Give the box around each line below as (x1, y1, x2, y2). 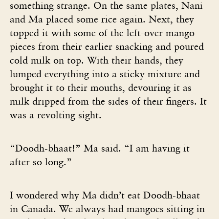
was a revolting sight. (10, 109, 105, 121)
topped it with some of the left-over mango (10, 26, 195, 39)
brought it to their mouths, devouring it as (10, 81, 192, 93)
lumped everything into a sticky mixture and (10, 67, 200, 80)
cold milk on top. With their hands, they (10, 54, 183, 66)
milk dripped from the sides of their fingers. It (10, 95, 207, 107)
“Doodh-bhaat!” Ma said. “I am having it (10, 142, 190, 154)
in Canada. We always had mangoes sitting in (10, 202, 205, 215)
